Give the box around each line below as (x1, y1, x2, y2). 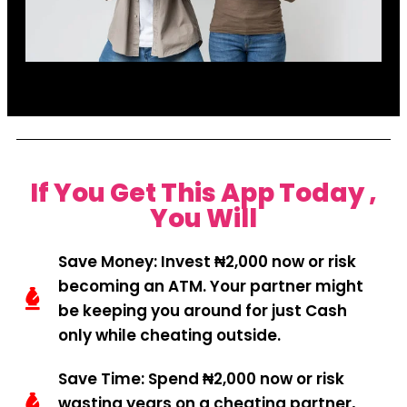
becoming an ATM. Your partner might (58, 274, 364, 297)
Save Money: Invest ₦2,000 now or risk (58, 250, 357, 273)
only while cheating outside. (58, 323, 282, 346)
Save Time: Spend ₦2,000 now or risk (58, 367, 345, 390)
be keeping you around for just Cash (58, 299, 348, 322)
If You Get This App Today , (30, 174, 377, 211)
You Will (150, 200, 257, 236)
